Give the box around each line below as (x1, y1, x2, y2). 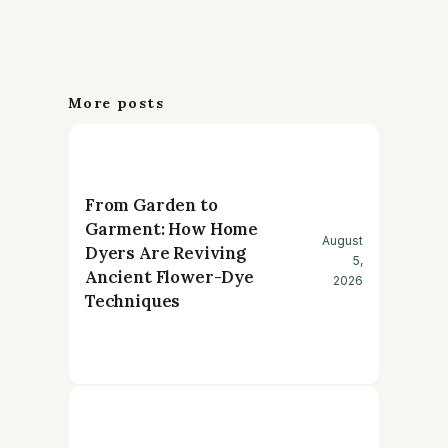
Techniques (85, 290, 181, 313)
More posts (68, 94, 164, 113)
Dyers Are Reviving (85, 242, 246, 265)
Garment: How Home (85, 218, 259, 241)
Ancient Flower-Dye (85, 266, 254, 289)
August (322, 233, 363, 249)
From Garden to (85, 194, 218, 217)
